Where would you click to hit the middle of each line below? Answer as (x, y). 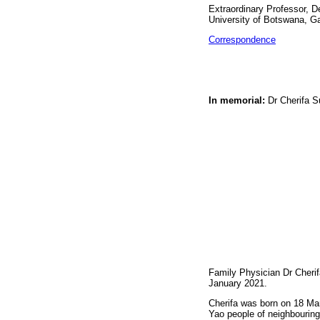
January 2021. (238, 283)
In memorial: (237, 100)
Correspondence (242, 40)
